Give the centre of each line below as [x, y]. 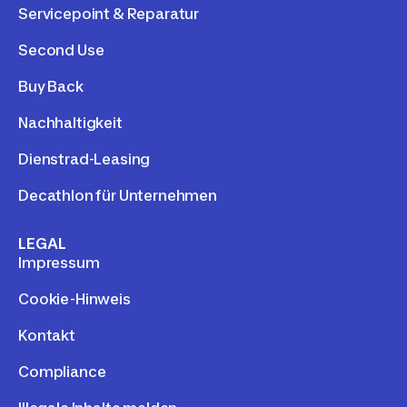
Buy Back [51, 86]
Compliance [62, 371]
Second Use [61, 50]
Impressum [59, 262]
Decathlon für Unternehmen [118, 195]
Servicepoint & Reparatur [109, 13]
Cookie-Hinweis [74, 298]
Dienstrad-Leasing [84, 159]
